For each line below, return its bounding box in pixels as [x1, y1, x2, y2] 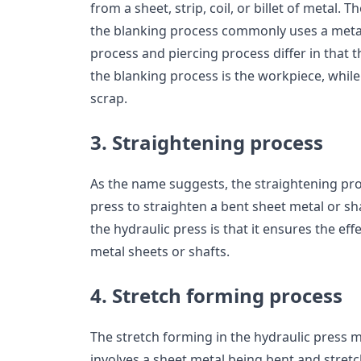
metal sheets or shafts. [90, 243, 233, 261]
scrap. [90, 89, 127, 108]
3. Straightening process [90, 129, 323, 156]
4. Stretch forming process [90, 282, 342, 309]
